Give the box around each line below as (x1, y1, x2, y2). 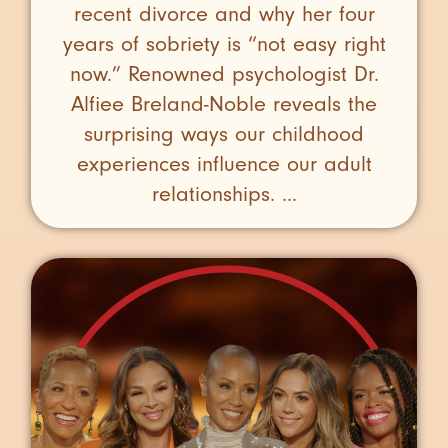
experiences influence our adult (76, 150, 372, 177)
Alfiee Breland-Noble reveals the (71, 90, 377, 117)
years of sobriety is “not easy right (62, 30, 386, 57)
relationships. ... (151, 180, 297, 207)
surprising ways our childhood (84, 120, 364, 147)
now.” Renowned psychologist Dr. (69, 60, 379, 87)
